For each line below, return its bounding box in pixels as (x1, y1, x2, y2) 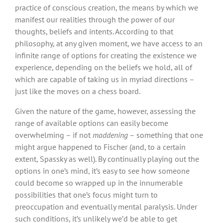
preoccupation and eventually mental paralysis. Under (15, 201, 197, 212)
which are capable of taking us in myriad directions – (15, 74, 194, 84)
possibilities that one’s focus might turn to (15, 189, 158, 200)
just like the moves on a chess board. (15, 86, 140, 96)
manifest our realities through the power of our (15, 14, 175, 24)
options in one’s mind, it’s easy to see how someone (15, 165, 190, 176)
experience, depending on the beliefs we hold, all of (15, 62, 192, 72)
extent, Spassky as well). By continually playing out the (15, 153, 199, 164)
